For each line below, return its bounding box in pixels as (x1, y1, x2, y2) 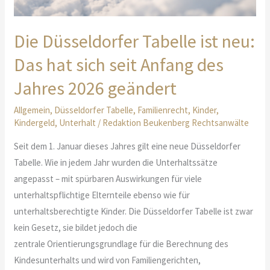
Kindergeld (14, 117, 55, 129)
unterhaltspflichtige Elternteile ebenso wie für (14, 189, 190, 201)
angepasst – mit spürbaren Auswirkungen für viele (14, 173, 202, 185)
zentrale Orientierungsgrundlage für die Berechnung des (14, 238, 229, 250)
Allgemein (14, 104, 51, 116)
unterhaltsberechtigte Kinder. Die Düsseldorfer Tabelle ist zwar (14, 206, 254, 218)
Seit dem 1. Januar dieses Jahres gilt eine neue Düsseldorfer (14, 140, 241, 152)
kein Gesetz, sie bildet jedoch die (14, 222, 138, 234)
